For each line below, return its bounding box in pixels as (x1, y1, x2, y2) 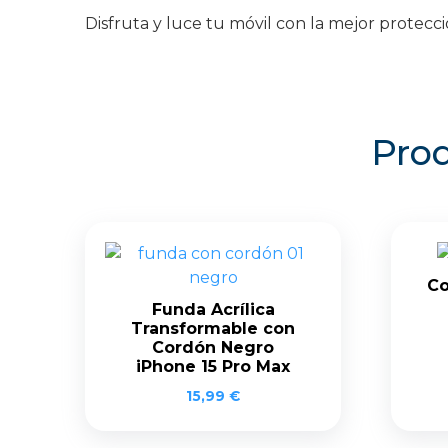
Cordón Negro (152, 337, 274, 357)
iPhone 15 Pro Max (136, 356, 290, 376)
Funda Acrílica (151, 299, 275, 319)
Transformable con (131, 318, 295, 338)
